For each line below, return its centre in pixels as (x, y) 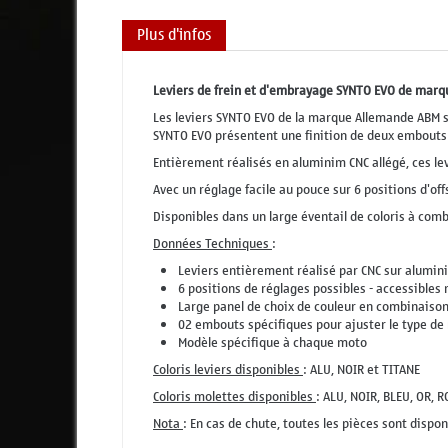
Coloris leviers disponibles (228, 369)
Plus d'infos (174, 35)
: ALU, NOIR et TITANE (361, 369)
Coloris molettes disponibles (234, 396)
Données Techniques (212, 243)
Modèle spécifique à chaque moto (272, 342)
